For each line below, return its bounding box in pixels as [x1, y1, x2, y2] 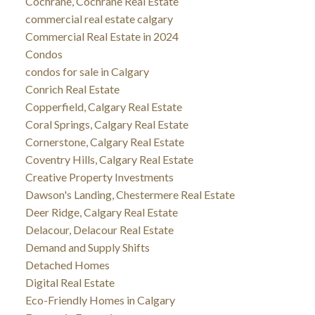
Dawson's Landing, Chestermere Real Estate [25, 187, 235, 201]
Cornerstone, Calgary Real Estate [25, 134, 184, 148]
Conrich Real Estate [25, 82, 120, 96]
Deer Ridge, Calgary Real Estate [25, 205, 178, 219]
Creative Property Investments [25, 169, 174, 184]
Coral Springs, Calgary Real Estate [25, 117, 188, 131]
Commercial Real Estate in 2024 [25, 29, 179, 43]
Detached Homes [25, 257, 110, 271]
